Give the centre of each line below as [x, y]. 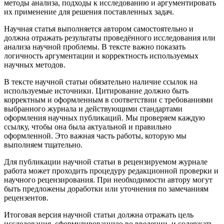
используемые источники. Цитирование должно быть [96, 90]
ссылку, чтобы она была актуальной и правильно [88, 126]
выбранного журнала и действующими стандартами [93, 108]
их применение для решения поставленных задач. [89, 11]
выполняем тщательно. [43, 144]
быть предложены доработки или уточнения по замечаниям [106, 188]
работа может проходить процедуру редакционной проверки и [111, 170]
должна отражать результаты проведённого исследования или [110, 37]
